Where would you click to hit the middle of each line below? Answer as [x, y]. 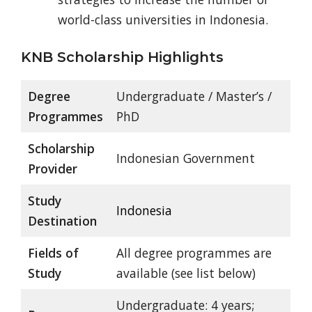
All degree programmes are [194, 253]
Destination [62, 221]
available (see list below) [186, 273]
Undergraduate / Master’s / [194, 96]
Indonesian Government [185, 158]
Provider [52, 169]
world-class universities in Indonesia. [163, 19]
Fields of [53, 253]
